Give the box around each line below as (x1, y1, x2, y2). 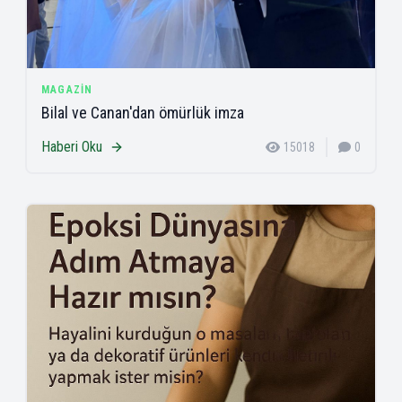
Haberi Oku (41, 137, 102, 155)
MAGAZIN (41, 83, 93, 96)
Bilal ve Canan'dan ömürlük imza (41, 102, 244, 122)
